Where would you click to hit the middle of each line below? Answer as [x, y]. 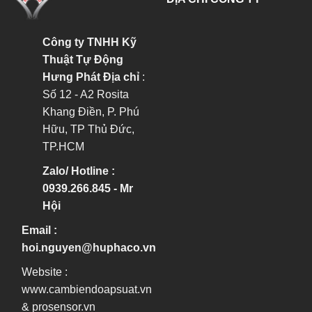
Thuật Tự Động [83, 60]
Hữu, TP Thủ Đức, [88, 130]
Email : [39, 231]
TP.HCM [63, 147]
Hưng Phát [71, 77]
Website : [45, 272]
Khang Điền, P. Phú [91, 112]
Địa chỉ [121, 77]
